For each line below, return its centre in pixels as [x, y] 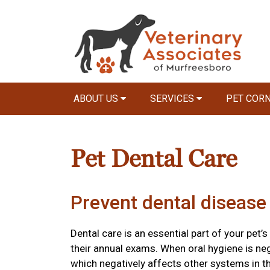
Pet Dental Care [154, 159]
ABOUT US [97, 99]
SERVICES [173, 99]
